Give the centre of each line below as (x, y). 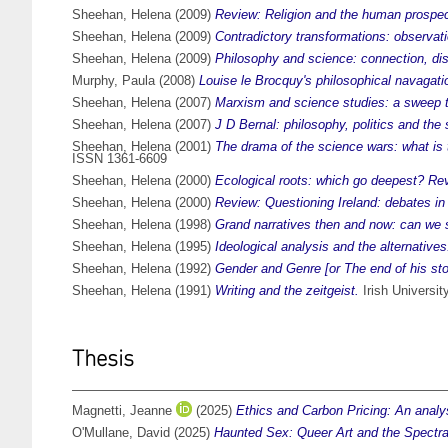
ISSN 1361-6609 (119, 159)
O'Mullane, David (121, 433)
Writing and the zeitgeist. (287, 291)
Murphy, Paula (113, 81)
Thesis (103, 358)
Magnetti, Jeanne (122, 411)
